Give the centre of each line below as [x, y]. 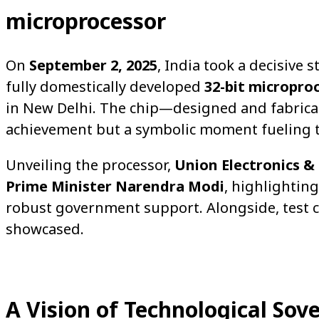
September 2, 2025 [93, 65]
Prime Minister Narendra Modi [115, 186]
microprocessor [86, 21]
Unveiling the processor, [90, 164]
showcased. [45, 229]
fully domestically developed [105, 86]
